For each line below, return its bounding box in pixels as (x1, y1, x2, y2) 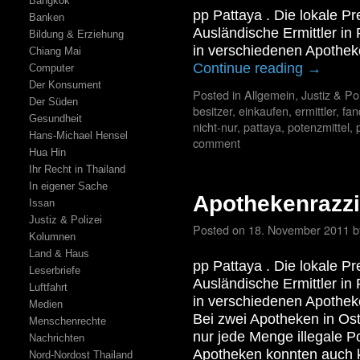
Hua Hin (28, 146, 66, 158)
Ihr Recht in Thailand (28, 163, 125, 175)
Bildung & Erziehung (28, 28, 124, 40)
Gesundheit (28, 112, 82, 125)
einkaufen (239, 102, 288, 119)
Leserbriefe (28, 264, 80, 276)
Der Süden (28, 96, 78, 108)
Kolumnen (28, 231, 76, 243)
